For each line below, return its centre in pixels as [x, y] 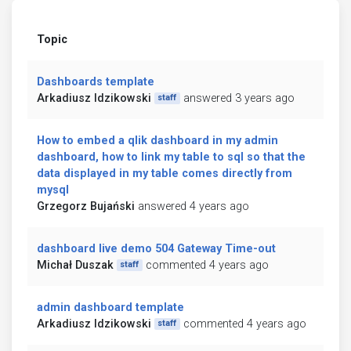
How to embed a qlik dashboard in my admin [157, 140]
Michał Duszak [75, 265]
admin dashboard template [110, 307]
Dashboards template [96, 81]
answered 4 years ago [194, 206]
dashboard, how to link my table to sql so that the [171, 157]
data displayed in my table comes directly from [165, 173]
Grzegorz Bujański [86, 206]
